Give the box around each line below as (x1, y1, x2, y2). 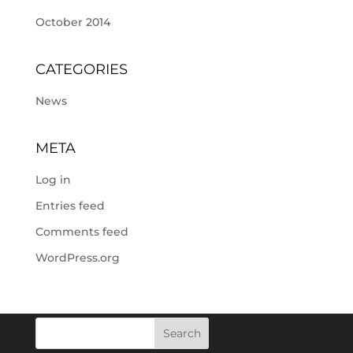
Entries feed (35, 199, 105, 213)
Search (162, 326, 201, 340)
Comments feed (35, 225, 128, 239)
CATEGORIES (35, 61, 128, 78)
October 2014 (35, 15, 110, 29)
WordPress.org (35, 251, 120, 265)
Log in (35, 173, 71, 187)
